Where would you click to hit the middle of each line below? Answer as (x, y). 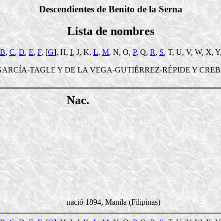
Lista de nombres (110, 31)
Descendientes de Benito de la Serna (110, 9)
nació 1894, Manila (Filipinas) (113, 202)
